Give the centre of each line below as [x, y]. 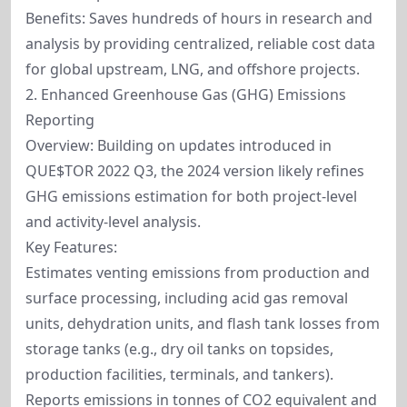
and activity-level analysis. [113, 222]
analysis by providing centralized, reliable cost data [200, 44]
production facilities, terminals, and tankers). [179, 374]
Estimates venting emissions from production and [198, 273]
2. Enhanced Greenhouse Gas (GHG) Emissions [186, 94]
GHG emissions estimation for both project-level [191, 196]
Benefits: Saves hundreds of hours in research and [199, 18]
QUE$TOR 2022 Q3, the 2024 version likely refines [195, 171]
